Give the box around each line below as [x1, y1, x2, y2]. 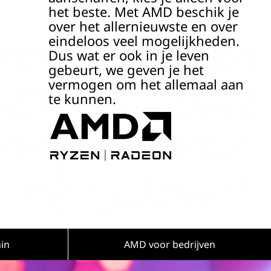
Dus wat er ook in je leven [48, 46, 209, 64]
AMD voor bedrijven [124, 238, 215, 251]
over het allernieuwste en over [48, 17, 238, 35]
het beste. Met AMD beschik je [48, 2, 239, 21]
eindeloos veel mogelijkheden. [48, 31, 240, 50]
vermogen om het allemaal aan [48, 75, 244, 93]
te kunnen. [48, 90, 116, 108]
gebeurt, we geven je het [48, 60, 204, 79]
